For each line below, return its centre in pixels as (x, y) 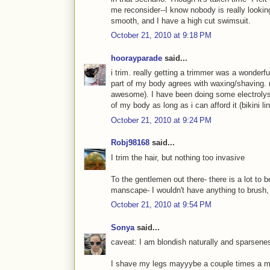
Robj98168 (130, 143)
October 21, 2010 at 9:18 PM (161, 36)
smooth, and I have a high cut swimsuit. (181, 20)
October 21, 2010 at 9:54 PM (161, 205)
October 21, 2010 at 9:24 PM (161, 120)
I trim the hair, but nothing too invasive (178, 157)
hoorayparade (137, 58)
